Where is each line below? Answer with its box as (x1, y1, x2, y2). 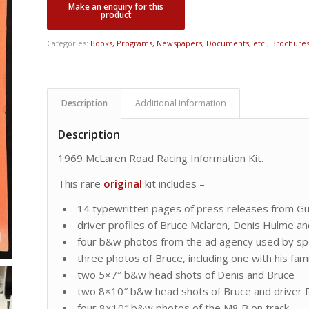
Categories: (47, 38, 91, 48)
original (103, 176, 143, 190)
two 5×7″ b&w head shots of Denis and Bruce (77, 268, 295, 282)
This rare (58, 176, 104, 190)
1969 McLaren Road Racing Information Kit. (58, 150, 264, 165)
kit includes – (142, 176, 206, 190)
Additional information (135, 97, 227, 109)
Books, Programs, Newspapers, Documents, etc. (90, 38, 268, 48)
